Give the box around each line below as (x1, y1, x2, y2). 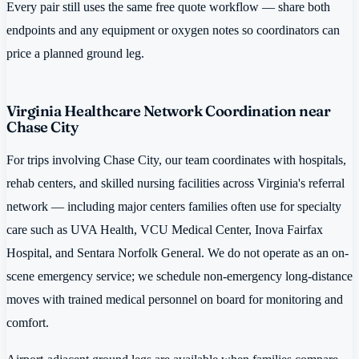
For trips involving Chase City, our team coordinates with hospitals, (6, 152, 346, 168)
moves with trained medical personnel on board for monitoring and (6, 292, 343, 308)
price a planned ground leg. (6, 45, 144, 61)
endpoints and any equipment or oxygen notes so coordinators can (6, 22, 340, 38)
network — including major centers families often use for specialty (6, 199, 341, 215)
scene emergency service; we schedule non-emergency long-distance (6, 268, 353, 284)
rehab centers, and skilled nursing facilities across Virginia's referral (6, 175, 345, 192)
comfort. (6, 315, 49, 331)
